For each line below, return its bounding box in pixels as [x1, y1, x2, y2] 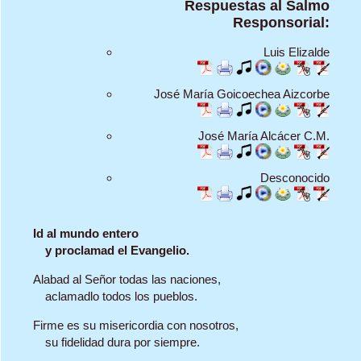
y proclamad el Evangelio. [45, 243, 189, 258]
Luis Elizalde [263, 45, 330, 60]
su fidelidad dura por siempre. [45, 335, 200, 350]
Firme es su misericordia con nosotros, [33, 318, 239, 333]
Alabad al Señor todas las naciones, [33, 272, 221, 287]
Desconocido [260, 171, 330, 185]
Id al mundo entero [33, 226, 139, 241]
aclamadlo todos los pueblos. [45, 289, 197, 304]
